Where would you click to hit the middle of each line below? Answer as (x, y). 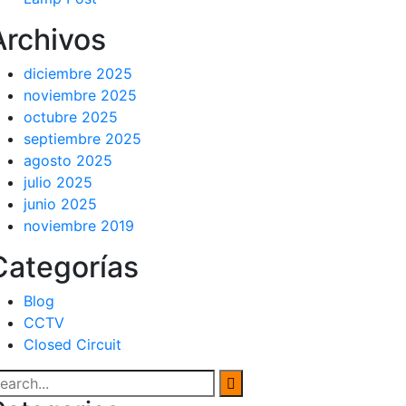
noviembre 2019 (79, 226)
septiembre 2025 (82, 139)
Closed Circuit (72, 344)
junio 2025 (60, 204)
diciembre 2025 (78, 73)
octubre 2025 (71, 117)
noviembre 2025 (80, 95)
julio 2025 (58, 182)
